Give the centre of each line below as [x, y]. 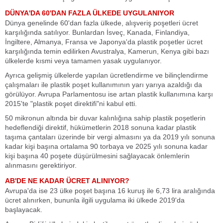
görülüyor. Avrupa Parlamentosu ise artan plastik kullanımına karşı [109, 94]
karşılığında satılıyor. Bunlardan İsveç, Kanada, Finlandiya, [97, 32]
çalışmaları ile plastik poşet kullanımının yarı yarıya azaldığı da [104, 85]
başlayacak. [24, 210]
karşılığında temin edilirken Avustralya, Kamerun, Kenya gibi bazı [107, 51]
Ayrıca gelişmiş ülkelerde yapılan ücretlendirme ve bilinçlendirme [107, 75]
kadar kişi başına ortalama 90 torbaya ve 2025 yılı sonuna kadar [106, 146]
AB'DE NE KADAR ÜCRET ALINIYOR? [67, 181]
